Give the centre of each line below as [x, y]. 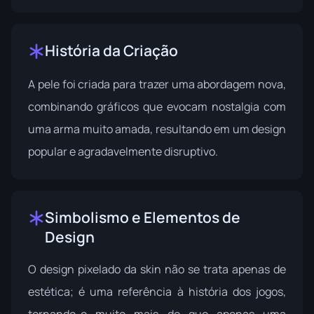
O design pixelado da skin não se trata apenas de [157, 269]
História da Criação [111, 51]
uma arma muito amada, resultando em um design [157, 129]
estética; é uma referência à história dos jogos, [157, 292]
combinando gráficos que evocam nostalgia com [157, 107]
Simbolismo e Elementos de [143, 218]
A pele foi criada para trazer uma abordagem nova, [157, 84]
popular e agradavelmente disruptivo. [123, 152]
